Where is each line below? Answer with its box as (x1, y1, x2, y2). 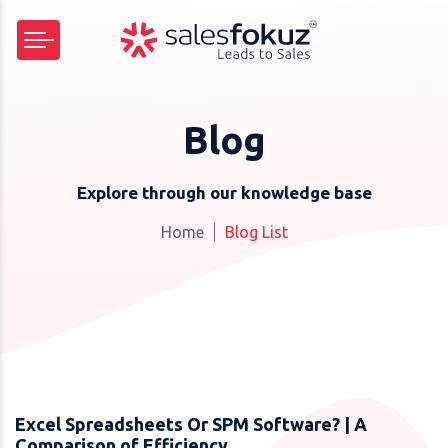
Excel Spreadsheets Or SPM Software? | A (15, 414, 367, 434)
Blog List (224, 223, 288, 241)
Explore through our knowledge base (76, 183, 372, 202)
